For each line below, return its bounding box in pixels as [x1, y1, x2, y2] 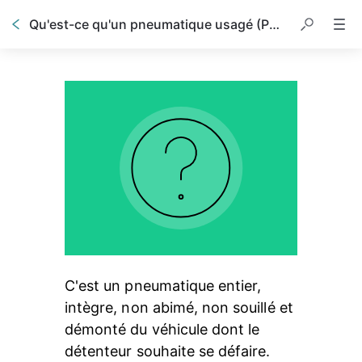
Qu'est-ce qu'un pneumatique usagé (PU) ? [269, 16, 280, 32]
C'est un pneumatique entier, [65, 277, 266, 294]
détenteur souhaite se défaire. [65, 343, 271, 360]
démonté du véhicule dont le [65, 321, 264, 338]
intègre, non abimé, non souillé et [65, 299, 297, 316]
